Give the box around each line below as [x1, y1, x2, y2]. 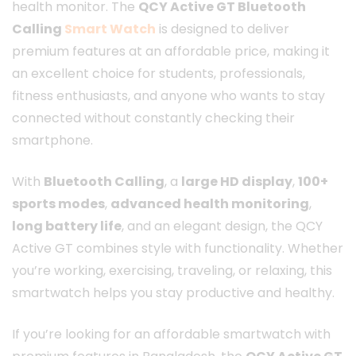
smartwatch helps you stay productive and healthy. [12, 284, 335, 303]
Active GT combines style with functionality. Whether [12, 239, 343, 258]
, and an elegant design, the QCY [122, 217, 323, 236]
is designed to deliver [156, 20, 289, 39]
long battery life [12, 217, 122, 236]
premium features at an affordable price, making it [12, 42, 330, 61]
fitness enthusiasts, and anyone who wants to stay [12, 87, 325, 106]
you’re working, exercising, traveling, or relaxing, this [12, 261, 332, 281]
